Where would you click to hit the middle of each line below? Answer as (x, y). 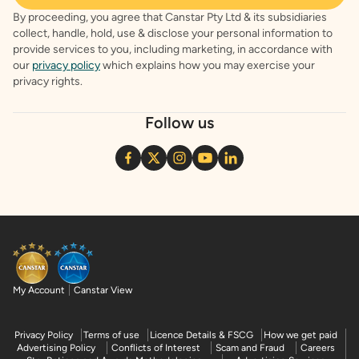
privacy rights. (48, 82)
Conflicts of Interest (155, 348)
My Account (39, 290)
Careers (317, 348)
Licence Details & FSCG (202, 335)
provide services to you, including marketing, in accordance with (173, 50)
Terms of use (111, 335)
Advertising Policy (56, 348)
